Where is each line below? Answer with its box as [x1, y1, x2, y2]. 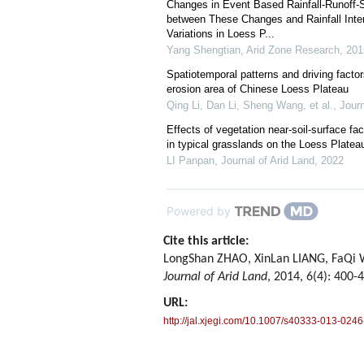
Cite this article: [163, 235, 249, 248]
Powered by [167, 204, 231, 218]
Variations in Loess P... [167, 28, 275, 40]
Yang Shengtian [167, 44, 240, 56]
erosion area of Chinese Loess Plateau [167, 83, 349, 95]
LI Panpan [167, 154, 214, 167]
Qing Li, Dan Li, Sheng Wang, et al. [167, 99, 333, 111]
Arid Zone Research [246, 44, 340, 56]
